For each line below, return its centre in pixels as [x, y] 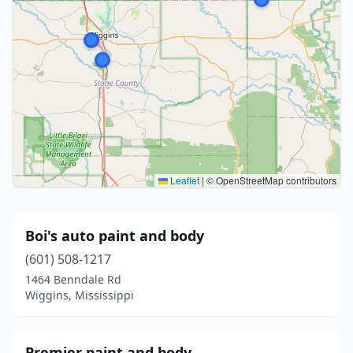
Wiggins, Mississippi [80, 295]
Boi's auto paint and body [115, 236]
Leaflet [184, 180]
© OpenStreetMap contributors [270, 180]
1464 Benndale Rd [73, 279]
